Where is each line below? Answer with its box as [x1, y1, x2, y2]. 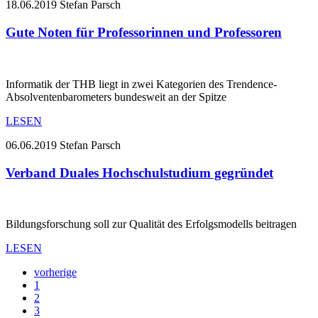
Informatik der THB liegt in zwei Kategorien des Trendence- [6, 77, 277, 90]
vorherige [34, 266, 77, 279]
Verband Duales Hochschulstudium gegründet [6, 165, 273, 180]
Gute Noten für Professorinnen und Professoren [6, 25, 282, 40]
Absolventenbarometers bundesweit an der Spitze [6, 90, 226, 103]
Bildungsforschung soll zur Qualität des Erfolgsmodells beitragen [6, 218, 297, 231]
